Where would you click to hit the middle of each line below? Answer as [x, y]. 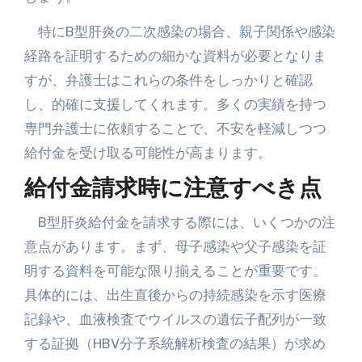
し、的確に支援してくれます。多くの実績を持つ [175, 104]
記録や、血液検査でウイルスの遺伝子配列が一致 [175, 319]
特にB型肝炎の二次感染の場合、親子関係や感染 [179, 32]
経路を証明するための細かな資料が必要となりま [175, 56]
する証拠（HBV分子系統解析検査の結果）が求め [175, 343]
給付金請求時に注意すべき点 [173, 190]
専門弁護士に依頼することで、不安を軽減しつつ [175, 128]
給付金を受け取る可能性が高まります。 [147, 153]
